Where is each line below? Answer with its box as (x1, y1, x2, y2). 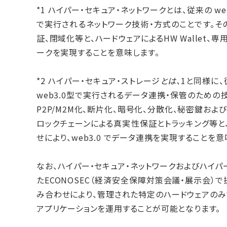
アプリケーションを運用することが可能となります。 (36, 202, 221, 214)
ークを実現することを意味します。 (36, 46, 160, 58)
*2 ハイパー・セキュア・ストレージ (36, 74, 160, 87)
